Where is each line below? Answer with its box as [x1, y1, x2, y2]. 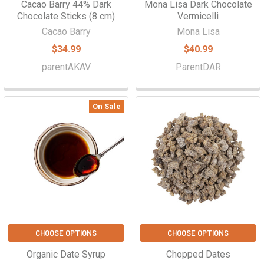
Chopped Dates [166, 249, 230, 260]
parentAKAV [41, 61, 91, 72]
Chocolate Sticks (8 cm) [17, 11, 115, 22]
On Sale [93, 102, 121, 111]
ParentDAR [175, 61, 221, 72]
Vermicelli [177, 11, 219, 22]
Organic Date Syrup [27, 249, 105, 260]
